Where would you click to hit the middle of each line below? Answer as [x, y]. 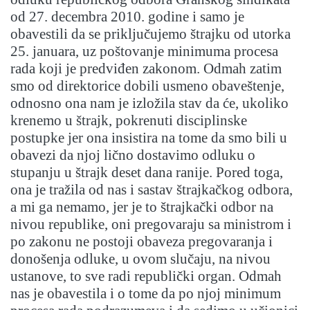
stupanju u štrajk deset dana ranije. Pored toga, [147, 173]
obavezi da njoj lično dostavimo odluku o [133, 155]
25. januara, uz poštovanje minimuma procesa [144, 52]
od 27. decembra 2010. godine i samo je [127, 17]
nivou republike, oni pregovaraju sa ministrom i [151, 225]
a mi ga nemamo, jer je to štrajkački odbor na [142, 207]
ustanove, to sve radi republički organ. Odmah [146, 276]
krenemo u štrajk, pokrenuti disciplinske [129, 121]
